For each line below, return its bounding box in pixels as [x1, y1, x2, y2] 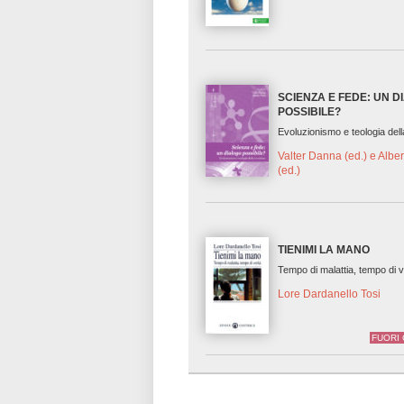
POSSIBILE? [278, 106, 342, 119]
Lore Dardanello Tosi [278, 287, 381, 300]
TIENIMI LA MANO [278, 243, 371, 257]
